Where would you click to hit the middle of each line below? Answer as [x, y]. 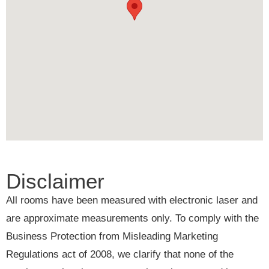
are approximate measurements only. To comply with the [132, 219]
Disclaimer [55, 181]
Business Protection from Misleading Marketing [112, 237]
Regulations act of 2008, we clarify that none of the [120, 255]
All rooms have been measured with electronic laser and [132, 201]
